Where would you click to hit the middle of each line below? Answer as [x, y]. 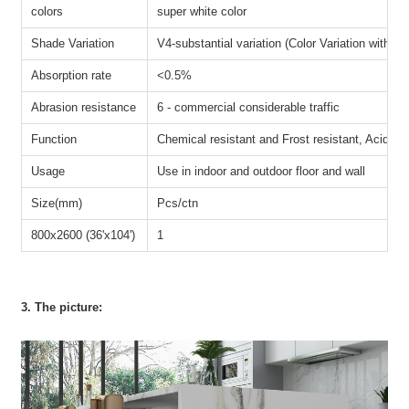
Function [54, 139]
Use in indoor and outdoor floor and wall [262, 171]
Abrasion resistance [84, 107]
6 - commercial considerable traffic [249, 107]
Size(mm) [57, 203]
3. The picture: [62, 307]
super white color [202, 11]
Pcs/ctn [178, 203]
